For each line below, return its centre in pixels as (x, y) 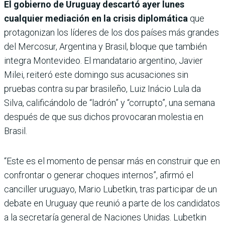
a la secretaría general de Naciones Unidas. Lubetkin (105, 217)
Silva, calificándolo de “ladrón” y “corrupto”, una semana (109, 103)
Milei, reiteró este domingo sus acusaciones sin (96, 75)
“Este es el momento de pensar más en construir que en (112, 161)
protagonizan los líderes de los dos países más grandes (111, 33)
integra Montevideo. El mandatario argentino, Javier (103, 61)
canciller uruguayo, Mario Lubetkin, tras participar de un (110, 189)
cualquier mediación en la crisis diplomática (96, 19)
